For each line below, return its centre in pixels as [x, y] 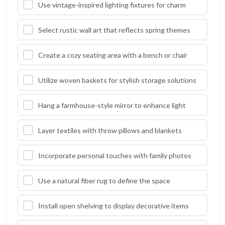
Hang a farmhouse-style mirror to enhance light [112, 105]
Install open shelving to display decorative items [114, 205]
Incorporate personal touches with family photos [115, 155]
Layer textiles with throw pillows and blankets [110, 130]
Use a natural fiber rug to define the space [104, 180]
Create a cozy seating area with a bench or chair [113, 55]
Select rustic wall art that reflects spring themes [114, 30]
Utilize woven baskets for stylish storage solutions [117, 80]
